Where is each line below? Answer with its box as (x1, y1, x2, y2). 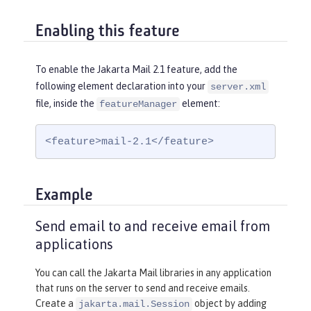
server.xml (210, 81, 266, 93)
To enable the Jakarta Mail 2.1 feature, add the (35, 64, 237, 76)
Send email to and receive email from (35, 218, 270, 235)
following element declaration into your (35, 81, 208, 92)
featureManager (99, 99, 177, 110)
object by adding (192, 298, 267, 310)
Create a (35, 298, 76, 310)
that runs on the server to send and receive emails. (35, 283, 250, 294)
